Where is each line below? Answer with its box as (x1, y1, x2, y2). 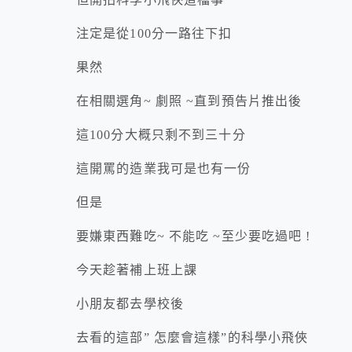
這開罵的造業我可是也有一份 (76, 162, 251, 176)
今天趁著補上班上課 (76, 263, 198, 277)
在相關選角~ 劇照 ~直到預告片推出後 (76, 94, 302, 108)
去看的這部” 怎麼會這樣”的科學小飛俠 (76, 331, 309, 345)
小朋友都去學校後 (76, 297, 184, 311)
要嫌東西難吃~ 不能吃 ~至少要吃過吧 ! (76, 229, 311, 244)
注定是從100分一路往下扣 (76, 27, 233, 41)
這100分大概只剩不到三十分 (76, 128, 246, 142)
